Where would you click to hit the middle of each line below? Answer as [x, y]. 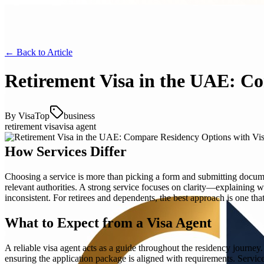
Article [60, 52]
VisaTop [34, 115]
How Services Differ [66, 151]
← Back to [26, 52]
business [79, 115]
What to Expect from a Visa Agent [108, 222]
